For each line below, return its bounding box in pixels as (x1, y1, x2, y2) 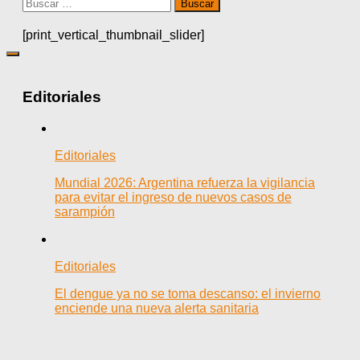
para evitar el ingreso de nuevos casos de (55, 190, 292, 204)
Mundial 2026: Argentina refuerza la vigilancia (55, 175, 315, 190)
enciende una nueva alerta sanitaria (55, 301, 259, 315)
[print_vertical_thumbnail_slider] (22, 28, 204, 43)
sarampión (55, 204, 115, 219)
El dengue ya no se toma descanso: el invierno (55, 286, 321, 301)
